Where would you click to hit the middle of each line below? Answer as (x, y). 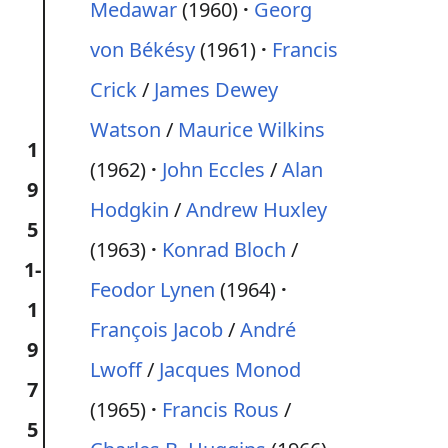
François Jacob (156, 329)
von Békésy (142, 49)
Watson (125, 129)
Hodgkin (129, 209)
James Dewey (216, 89)
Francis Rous (220, 409)
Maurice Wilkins (251, 129)
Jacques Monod (230, 369)
